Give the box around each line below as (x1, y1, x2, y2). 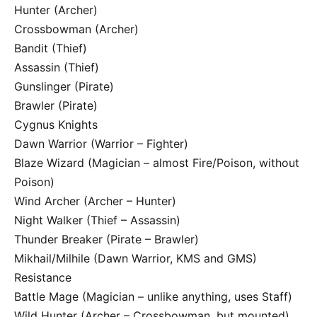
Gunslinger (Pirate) (14, 79, 114, 94)
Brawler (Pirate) (14, 98, 98, 113)
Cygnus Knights (14, 117, 98, 132)
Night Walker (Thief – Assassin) (14, 213, 180, 228)
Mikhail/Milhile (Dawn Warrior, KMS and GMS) (14, 251, 257, 266)
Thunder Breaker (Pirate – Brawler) (14, 232, 199, 247)
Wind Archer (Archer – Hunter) (14, 194, 176, 209)
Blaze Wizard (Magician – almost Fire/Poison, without (14, 156, 299, 171)
